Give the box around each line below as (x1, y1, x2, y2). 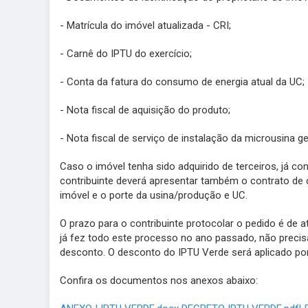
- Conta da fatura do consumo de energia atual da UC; (60, 76, 305, 88)
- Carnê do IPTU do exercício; (60, 47, 192, 60)
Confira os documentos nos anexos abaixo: (60, 274, 258, 287)
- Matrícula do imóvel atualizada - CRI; (60, 19, 231, 32)
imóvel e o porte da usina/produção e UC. (60, 189, 247, 201)
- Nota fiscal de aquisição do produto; (60, 104, 230, 116)
